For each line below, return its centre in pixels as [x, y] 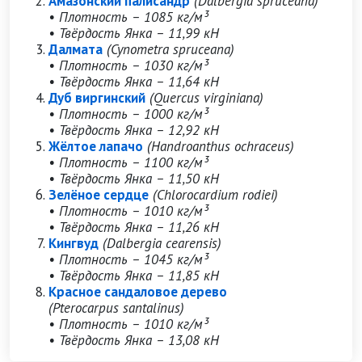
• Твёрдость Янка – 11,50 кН [134, 179]
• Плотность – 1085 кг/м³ [128, 17]
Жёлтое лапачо [96, 146]
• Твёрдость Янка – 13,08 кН [134, 340]
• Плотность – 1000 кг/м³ [128, 114]
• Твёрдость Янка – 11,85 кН [134, 276]
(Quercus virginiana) [206, 98]
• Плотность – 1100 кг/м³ [128, 162]
